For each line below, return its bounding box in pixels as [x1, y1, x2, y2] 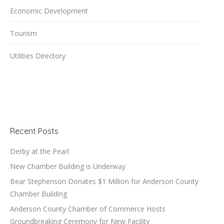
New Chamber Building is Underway [10, 161, 125, 171]
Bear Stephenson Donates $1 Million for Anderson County [10, 176, 198, 186]
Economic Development [10, 6, 88, 15]
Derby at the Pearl [10, 146, 69, 156]
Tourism [10, 28, 37, 38]
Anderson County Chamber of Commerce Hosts [10, 204, 165, 213]
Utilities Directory [10, 51, 65, 60]
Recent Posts [10, 126, 58, 136]
